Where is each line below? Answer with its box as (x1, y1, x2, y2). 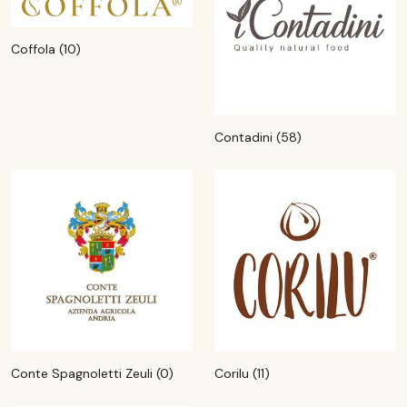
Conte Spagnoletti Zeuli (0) (11, 365, 174, 382)
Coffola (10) (11, 40, 81, 57)
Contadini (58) (214, 129, 302, 145)
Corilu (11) (214, 365, 270, 382)
